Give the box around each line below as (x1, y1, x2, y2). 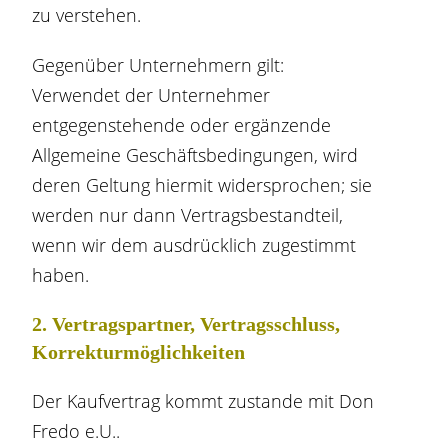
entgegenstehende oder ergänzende (32, 113, 332, 137)
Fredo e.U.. (32, 419, 121, 443)
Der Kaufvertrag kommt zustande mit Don (32, 389, 375, 413)
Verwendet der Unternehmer (32, 83, 271, 107)
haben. (32, 263, 90, 287)
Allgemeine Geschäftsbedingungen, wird (32, 143, 359, 167)
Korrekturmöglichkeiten (32, 341, 246, 363)
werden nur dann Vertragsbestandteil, (32, 203, 344, 227)
